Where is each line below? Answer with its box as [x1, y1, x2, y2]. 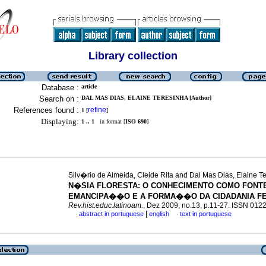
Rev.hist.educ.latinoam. [68, 201, 143, 210]
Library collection [88, 50, 178, 62]
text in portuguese [180, 210, 232, 217]
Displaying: [41, 117, 79, 126]
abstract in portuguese [79, 210, 144, 217]
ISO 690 [125, 118, 147, 125]
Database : [42, 83, 79, 92]
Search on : [39, 94, 79, 103]
